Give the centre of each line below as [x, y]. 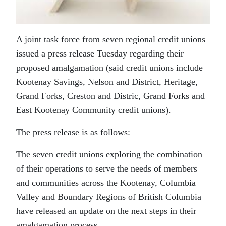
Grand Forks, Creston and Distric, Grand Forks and [110, 96]
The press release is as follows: [73, 132]
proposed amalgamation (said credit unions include [109, 68]
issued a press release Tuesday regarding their [100, 54]
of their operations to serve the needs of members [107, 169]
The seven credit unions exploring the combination [109, 155]
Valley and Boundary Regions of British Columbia [109, 197]
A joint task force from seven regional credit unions [111, 40]
